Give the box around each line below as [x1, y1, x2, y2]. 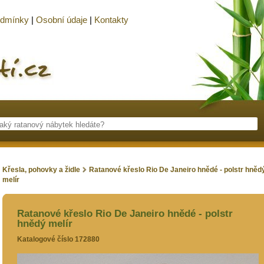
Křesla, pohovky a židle [2, 166, 80, 174]
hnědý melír [17, 218, 72, 229]
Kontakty [94, 15, 128, 25]
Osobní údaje [36, 15, 87, 25]
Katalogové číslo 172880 [17, 235, 100, 243]
